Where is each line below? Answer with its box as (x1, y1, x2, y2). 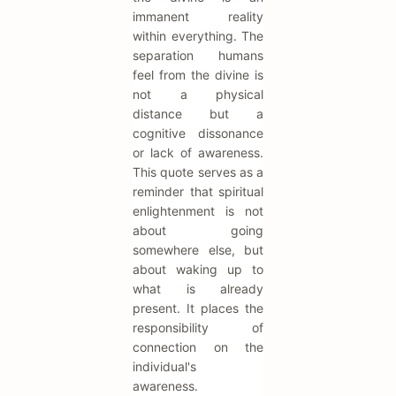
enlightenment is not (133, 203, 263, 219)
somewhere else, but (133, 242, 263, 258)
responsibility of (133, 320, 263, 336)
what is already (133, 281, 263, 297)
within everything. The (133, 28, 263, 44)
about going (133, 223, 263, 239)
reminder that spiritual (133, 184, 263, 200)
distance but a (133, 106, 263, 122)
